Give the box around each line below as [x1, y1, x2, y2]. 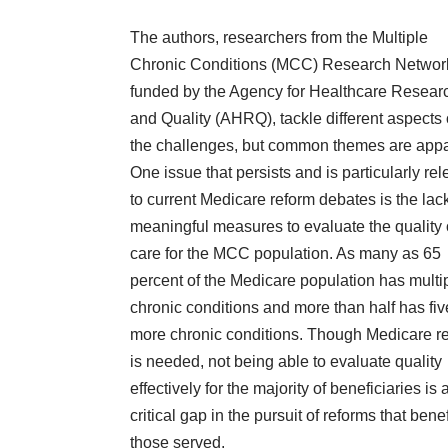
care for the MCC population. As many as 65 [130, 245, 441, 263]
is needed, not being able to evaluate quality [130, 353, 442, 371]
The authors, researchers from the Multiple [130, 29, 428, 47]
